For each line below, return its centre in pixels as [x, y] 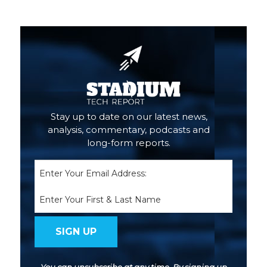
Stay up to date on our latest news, [129, 117]
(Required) [156, 181]
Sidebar [32, 39]
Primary [33, 30]
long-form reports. [129, 143]
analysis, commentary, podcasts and [129, 130]
